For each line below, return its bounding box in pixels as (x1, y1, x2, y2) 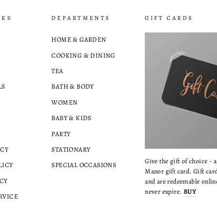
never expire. (145, 186, 184, 196)
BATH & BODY (51, 82, 94, 92)
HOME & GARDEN (51, 35, 107, 45)
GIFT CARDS (145, 14, 193, 22)
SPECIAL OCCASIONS (51, 160, 117, 170)
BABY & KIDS (51, 113, 92, 123)
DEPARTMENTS (51, 14, 110, 22)
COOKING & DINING (51, 50, 115, 60)
